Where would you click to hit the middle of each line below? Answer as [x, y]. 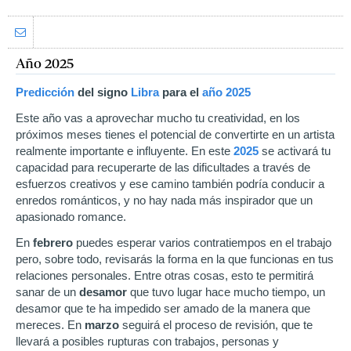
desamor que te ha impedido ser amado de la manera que [163, 308]
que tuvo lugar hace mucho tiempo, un [226, 292]
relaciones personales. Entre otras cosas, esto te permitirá [165, 275]
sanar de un [47, 292]
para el [181, 92]
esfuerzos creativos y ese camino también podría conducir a [170, 184]
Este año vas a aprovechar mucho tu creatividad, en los [158, 118]
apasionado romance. [71, 217]
